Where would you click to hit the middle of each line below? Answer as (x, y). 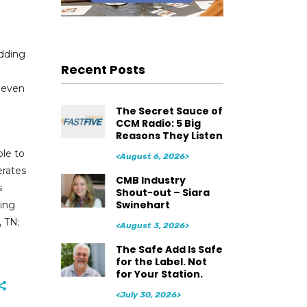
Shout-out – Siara (162, 192)
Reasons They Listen (169, 135)
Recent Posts (103, 69)
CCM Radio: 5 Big (158, 123)
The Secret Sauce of (169, 111)
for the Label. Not (161, 261)
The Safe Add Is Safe (169, 249)
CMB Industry (150, 180)
